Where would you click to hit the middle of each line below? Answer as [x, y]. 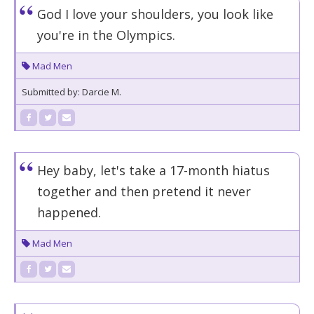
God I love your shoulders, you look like [155, 14]
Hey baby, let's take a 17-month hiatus [153, 170]
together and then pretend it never [144, 191]
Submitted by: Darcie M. [71, 92]
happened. [69, 212]
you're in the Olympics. [106, 35]
